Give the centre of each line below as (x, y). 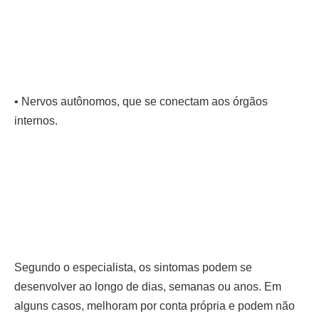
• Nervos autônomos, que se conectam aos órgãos (141, 102)
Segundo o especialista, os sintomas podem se (133, 268)
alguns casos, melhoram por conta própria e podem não (155, 306)
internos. (36, 121)
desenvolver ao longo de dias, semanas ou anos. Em (148, 287)
